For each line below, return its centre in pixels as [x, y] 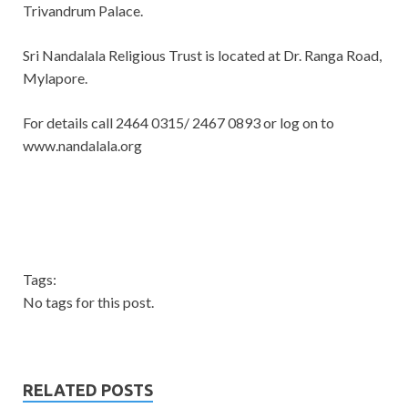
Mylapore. [55, 78]
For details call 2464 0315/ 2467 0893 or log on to [178, 123]
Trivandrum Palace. [83, 11]
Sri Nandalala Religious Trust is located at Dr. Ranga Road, [202, 56]
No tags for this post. [88, 302]
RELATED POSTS [88, 390]
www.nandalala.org [82, 146]
